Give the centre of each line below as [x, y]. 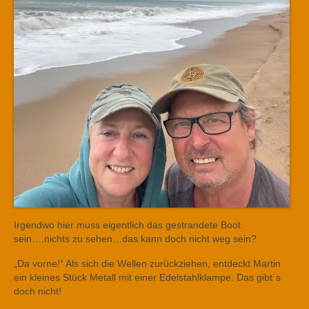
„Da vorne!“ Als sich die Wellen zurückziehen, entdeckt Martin [147, 263]
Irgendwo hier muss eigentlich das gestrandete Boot [127, 225]
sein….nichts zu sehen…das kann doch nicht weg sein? [135, 238]
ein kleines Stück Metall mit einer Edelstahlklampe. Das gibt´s [147, 277]
